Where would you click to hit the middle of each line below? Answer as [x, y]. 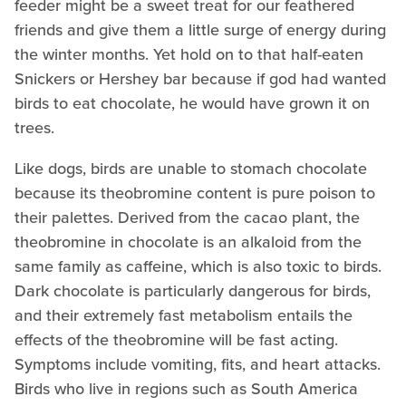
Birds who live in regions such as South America [186, 388]
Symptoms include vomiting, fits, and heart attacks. [198, 364]
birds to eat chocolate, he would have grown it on [192, 103]
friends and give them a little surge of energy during [200, 29]
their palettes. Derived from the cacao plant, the [187, 217]
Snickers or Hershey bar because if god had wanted [200, 78]
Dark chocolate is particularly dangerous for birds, [193, 290]
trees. [34, 127]
